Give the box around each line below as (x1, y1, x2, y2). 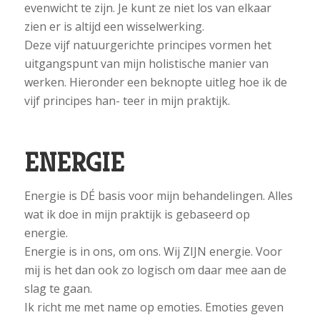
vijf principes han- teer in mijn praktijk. (24, 93, 230, 109)
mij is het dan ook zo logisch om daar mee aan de (24, 261, 286, 278)
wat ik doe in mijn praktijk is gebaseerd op (24, 206, 250, 222)
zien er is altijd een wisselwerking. (24, 19, 204, 34)
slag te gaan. (24, 280, 92, 296)
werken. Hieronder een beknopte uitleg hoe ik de (24, 74, 287, 90)
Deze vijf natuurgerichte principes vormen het (24, 37, 271, 53)
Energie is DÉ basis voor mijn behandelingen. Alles (24, 187, 293, 204)
